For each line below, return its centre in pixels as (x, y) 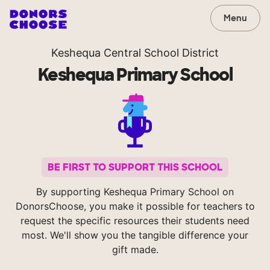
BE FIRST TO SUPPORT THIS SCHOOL (135, 168)
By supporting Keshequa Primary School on (135, 192)
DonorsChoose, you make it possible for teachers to (135, 206)
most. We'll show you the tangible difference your (135, 235)
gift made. (135, 250)
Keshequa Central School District (135, 53)
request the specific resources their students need (135, 221)
